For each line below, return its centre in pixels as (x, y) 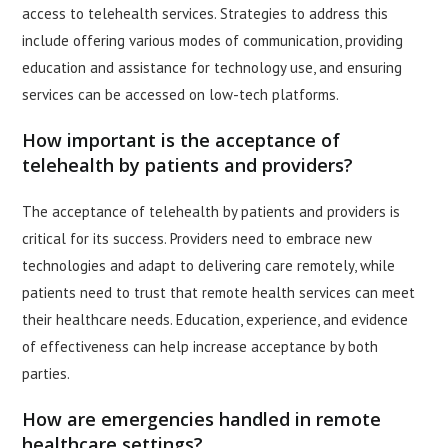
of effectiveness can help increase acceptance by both (200, 347)
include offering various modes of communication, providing (213, 41)
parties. (46, 374)
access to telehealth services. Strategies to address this (205, 14)
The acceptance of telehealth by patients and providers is (211, 212)
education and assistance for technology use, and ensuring (212, 68)
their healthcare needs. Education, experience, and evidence (215, 320)
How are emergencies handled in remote (202, 419)
